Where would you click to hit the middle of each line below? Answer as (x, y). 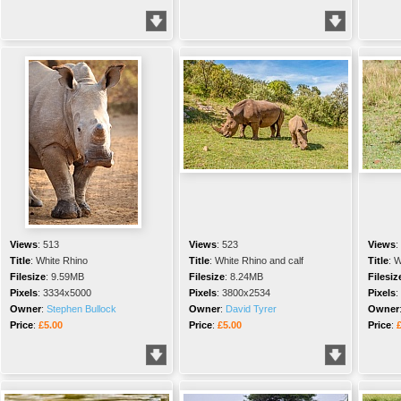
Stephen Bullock (81, 309)
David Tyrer (251, 309)
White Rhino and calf (259, 260)
